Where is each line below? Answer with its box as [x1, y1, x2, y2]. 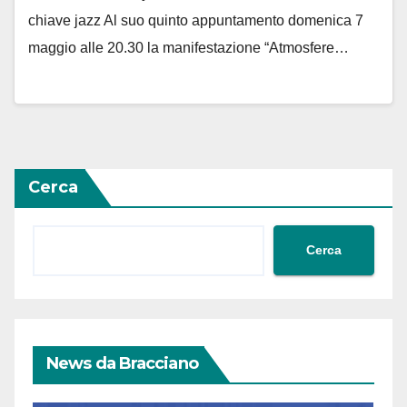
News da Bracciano [46, 352, 198, 373]
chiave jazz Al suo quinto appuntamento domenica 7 [28, 13, 363, 29]
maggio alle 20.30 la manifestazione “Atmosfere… [28, 40, 349, 56]
